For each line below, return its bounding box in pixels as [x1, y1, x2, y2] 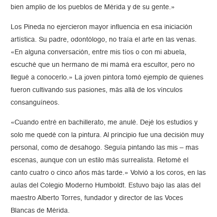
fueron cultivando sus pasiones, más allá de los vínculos [11, 87, 183, 94]
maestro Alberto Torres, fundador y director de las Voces [11, 195, 184, 202]
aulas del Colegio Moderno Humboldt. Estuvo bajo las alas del [11, 182, 201, 189]
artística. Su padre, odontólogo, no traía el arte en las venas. [11, 36, 197, 44]
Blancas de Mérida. [11, 207, 70, 215]
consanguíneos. [11, 99, 62, 107]
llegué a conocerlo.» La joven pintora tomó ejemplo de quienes [11, 74, 204, 81]
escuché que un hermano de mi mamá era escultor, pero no [11, 62, 195, 69]
